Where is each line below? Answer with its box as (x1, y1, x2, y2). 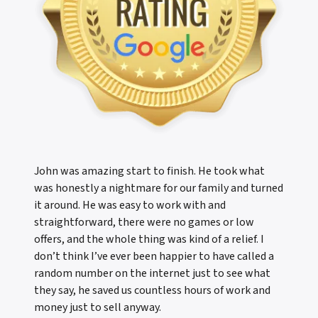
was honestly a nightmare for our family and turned (34, 180, 283, 197)
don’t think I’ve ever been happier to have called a (34, 248, 274, 265)
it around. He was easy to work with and (34, 197, 226, 214)
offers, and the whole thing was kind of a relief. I (34, 231, 264, 248)
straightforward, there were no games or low (34, 214, 254, 231)
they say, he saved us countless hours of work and (34, 283, 270, 299)
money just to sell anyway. (34, 300, 161, 316)
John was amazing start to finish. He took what (34, 163, 265, 180)
